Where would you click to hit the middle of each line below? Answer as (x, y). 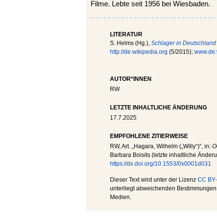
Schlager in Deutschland (184, 43)
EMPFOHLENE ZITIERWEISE (149, 136)
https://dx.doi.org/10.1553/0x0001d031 (161, 164)
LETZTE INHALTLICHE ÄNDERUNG (158, 108)
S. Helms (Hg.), (131, 43)
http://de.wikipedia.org (139, 52)
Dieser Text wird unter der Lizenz (154, 180)
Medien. (121, 197)
